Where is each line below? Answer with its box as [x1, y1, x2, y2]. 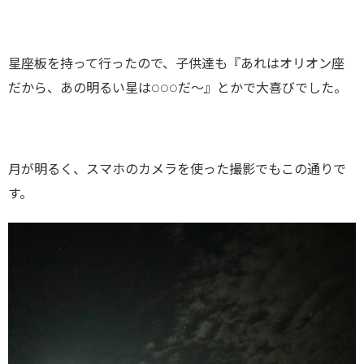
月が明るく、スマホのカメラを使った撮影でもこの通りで [8, 162, 346, 176]
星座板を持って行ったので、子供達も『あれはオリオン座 [8, 57, 344, 71]
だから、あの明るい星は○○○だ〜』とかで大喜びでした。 [8, 81, 347, 95]
